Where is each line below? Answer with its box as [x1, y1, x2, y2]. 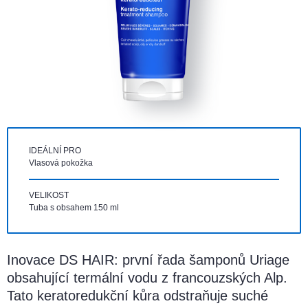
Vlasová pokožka [29, 158, 93, 168]
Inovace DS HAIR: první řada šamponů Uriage [7, 252, 289, 268]
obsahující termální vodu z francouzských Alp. [7, 270, 287, 286]
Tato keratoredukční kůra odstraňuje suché [7, 288, 268, 304]
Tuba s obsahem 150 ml [29, 203, 119, 213]
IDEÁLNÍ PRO [29, 146, 81, 156]
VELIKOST [29, 190, 69, 201]
